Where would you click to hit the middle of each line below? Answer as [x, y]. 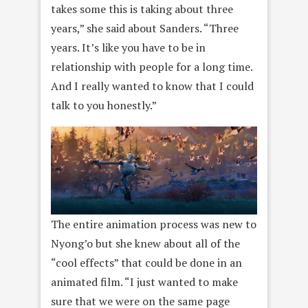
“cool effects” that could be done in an [146, 262]
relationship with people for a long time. [152, 67]
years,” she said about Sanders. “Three [145, 28]
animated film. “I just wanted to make [144, 282]
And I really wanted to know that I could [152, 86]
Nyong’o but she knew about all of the [145, 243]
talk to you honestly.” [104, 105]
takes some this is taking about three [142, 9]
